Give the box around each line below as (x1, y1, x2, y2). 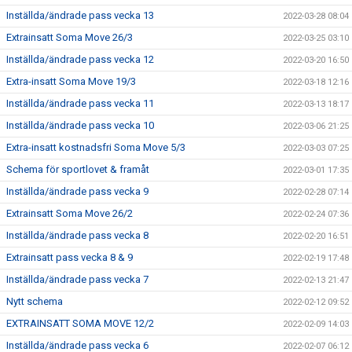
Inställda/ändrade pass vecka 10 (6, 119, 154, 131)
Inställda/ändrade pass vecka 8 (6, 229, 148, 241)
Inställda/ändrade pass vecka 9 (6, 185, 148, 197)
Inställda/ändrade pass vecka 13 (6, 9, 154, 21)
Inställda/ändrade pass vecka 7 (6, 273, 148, 285)
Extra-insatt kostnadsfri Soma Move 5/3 (6, 141, 185, 153)
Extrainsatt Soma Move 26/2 (6, 207, 133, 219)
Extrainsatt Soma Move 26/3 (6, 31, 133, 43)
